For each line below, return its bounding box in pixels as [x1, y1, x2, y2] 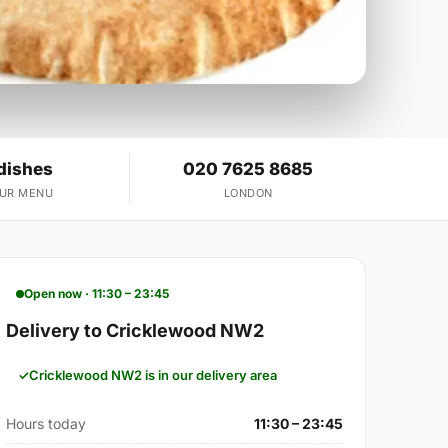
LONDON [223, 185, 273, 200]
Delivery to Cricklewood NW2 [6, 319, 265, 341]
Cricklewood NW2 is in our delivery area [29, 366, 278, 383]
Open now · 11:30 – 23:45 [24, 285, 170, 301]
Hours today [6, 414, 87, 432]
